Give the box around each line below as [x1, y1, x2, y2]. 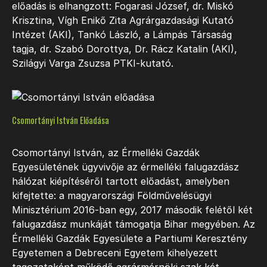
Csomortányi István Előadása [12, 114, 109, 127]
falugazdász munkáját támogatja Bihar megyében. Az [12, 218, 255, 231]
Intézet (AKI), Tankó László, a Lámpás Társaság [12, 28, 232, 41]
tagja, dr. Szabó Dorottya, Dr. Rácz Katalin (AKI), [12, 42, 237, 55]
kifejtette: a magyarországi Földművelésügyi [12, 190, 212, 202]
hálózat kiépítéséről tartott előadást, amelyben [12, 175, 229, 188]
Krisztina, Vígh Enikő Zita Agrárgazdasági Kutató [12, 14, 234, 26]
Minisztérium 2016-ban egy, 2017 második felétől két [12, 204, 253, 216]
